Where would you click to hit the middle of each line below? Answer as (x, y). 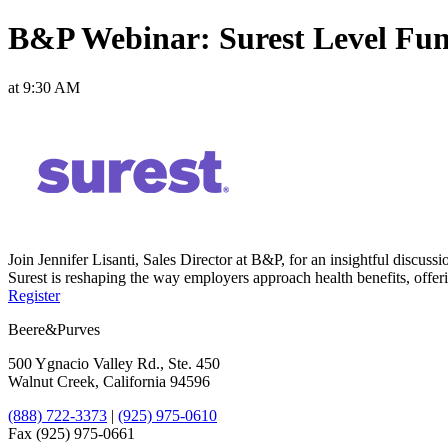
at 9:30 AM (44, 87)
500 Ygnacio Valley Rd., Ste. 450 (114, 363)
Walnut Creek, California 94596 (109, 381)
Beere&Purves (54, 329)
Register (34, 295)
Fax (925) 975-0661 (71, 433)
